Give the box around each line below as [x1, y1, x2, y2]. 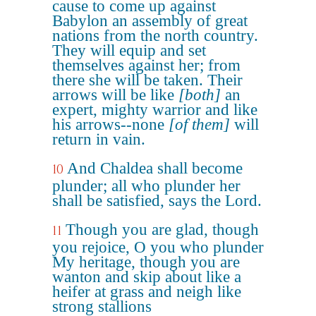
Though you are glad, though [66, 221, 259, 238]
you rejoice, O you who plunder [52, 238, 264, 256]
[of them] [169, 116, 230, 133]
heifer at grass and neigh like [52, 283, 241, 300]
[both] [178, 86, 221, 104]
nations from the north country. [52, 27, 258, 44]
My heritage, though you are [52, 253, 240, 271]
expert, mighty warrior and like [52, 101, 257, 119]
